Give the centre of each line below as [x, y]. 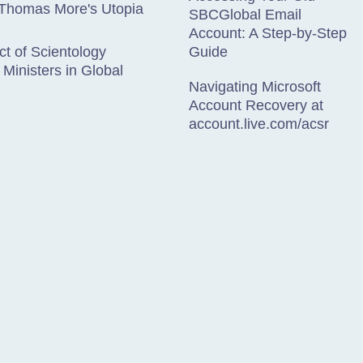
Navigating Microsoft [255, 87]
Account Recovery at [256, 105]
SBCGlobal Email [245, 15]
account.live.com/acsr [259, 124]
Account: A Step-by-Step [268, 33]
